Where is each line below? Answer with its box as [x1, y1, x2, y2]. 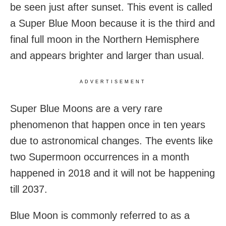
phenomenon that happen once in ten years [10, 119, 205, 131]
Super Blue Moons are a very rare [10, 103, 162, 115]
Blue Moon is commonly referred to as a [10, 210, 190, 221]
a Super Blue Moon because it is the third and [10, 18, 215, 29]
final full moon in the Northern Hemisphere [10, 34, 199, 45]
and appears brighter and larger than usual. [10, 50, 204, 62]
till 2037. [10, 184, 47, 195]
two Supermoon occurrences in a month [10, 151, 189, 163]
